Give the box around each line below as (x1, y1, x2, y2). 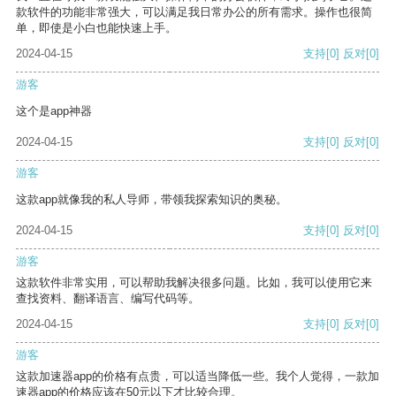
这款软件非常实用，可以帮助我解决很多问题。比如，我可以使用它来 (16, 276, 372, 290)
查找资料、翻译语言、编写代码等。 (16, 292, 200, 306)
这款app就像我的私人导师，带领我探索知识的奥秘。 (16, 193, 287, 207)
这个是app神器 (16, 104, 92, 118)
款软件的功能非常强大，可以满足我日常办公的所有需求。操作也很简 (16, 5, 372, 19)
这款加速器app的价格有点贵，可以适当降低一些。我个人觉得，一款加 (16, 369, 379, 384)
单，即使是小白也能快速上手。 (16, 21, 177, 35)
